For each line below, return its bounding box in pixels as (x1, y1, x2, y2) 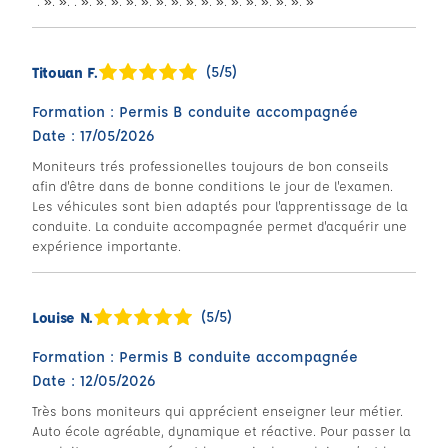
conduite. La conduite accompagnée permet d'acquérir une (32, 217, 407, 234)
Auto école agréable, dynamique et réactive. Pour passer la (32, 422, 411, 439)
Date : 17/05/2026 (32, 126, 155, 145)
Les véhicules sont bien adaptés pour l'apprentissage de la (32, 197, 408, 214)
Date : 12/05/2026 (32, 371, 156, 390)
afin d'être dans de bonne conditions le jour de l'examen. (32, 177, 393, 194)
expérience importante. (32, 237, 181, 254)
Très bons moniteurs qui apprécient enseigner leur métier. (32, 402, 403, 419)
